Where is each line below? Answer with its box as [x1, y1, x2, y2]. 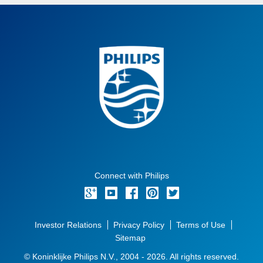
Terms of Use [176, 220, 225, 230]
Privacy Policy [113, 220, 164, 230]
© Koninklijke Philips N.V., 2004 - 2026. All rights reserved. [24, 252, 239, 261]
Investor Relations [34, 220, 102, 230]
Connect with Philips [94, 171, 169, 180]
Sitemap [114, 233, 146, 242]
